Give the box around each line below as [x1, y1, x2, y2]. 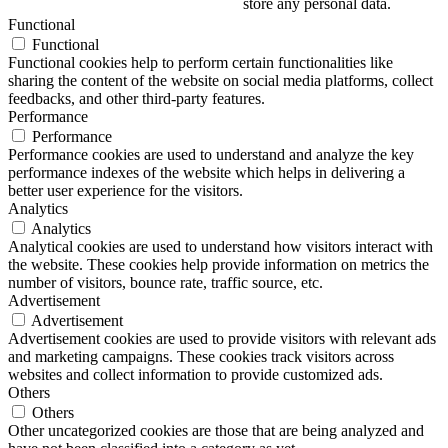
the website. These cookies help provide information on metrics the [8, 256, 429, 274]
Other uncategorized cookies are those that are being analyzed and [8, 422, 424, 440]
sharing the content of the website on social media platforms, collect [8, 72, 433, 90]
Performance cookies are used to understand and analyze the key [8, 146, 414, 164]
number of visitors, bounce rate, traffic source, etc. [8, 274, 323, 292]
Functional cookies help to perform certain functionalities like [8, 54, 393, 72]
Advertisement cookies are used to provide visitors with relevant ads [8, 330, 436, 348]
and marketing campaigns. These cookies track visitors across [8, 348, 394, 366]
